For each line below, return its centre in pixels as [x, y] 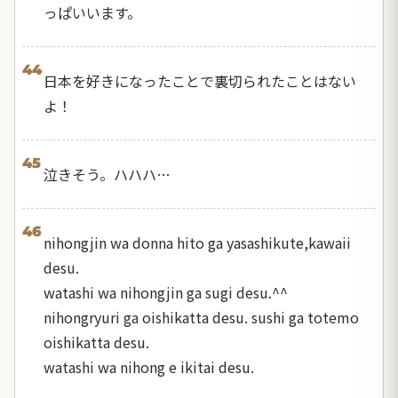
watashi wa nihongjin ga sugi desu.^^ [166, 292]
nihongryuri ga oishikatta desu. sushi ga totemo [201, 317]
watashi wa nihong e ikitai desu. [149, 366]
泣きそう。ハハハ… [107, 174]
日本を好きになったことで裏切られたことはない [200, 80]
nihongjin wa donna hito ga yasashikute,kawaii [197, 242]
